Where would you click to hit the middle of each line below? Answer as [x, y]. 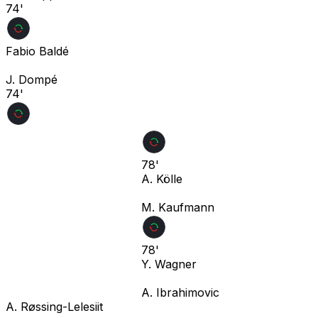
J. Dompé [32, 79]
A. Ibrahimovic [180, 292]
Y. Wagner [169, 264]
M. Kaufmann [178, 207]
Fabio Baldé [37, 51]
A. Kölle [162, 179]
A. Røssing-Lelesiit [54, 306]
